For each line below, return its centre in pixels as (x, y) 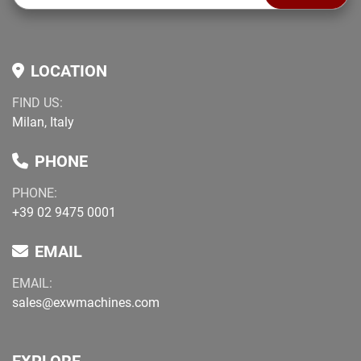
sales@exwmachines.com (86, 303)
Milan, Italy (43, 122)
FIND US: (41, 103)
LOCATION (69, 71)
